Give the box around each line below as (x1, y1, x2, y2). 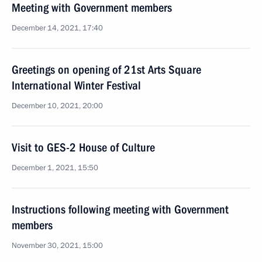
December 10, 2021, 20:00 (12, 101, 103, 111)
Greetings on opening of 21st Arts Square (12, 63, 201, 77)
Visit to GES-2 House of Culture (12, 140, 155, 154)
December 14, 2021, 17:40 (12, 23, 103, 33)
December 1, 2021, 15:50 (12, 163, 98, 173)
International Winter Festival (12, 78, 141, 92)
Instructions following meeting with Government (12, 202, 229, 216)
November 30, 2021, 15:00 (12, 240, 103, 251)
